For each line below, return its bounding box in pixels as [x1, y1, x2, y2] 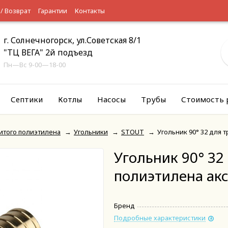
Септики [11, 94, 43, 104]
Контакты [75, 6, 105, 15]
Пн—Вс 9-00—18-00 [3, 60, 66, 69]
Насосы [97, 94, 126, 104]
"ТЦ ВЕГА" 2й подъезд [3, 47, 93, 58]
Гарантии [38, 6, 67, 15]
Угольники [74, 127, 108, 136]
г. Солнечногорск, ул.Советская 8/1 [3, 35, 141, 46]
